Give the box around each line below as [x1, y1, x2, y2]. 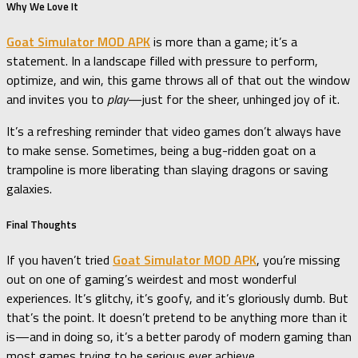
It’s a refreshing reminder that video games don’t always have [6, 121, 341, 141]
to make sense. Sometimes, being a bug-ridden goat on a [6, 141, 316, 161]
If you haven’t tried [6, 249, 113, 269]
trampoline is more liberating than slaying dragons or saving [6, 160, 328, 180]
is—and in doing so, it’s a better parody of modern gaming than [6, 326, 352, 346]
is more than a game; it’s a [150, 32, 297, 52]
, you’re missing [257, 249, 340, 269]
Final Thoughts [6, 216, 77, 233]
